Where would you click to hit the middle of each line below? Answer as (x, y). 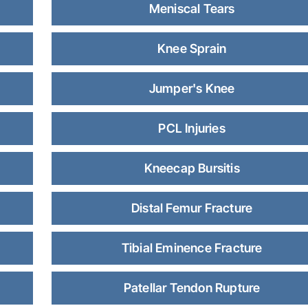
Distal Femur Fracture (192, 208)
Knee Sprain (192, 48)
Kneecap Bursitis (192, 168)
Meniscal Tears (192, 9)
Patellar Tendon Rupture (192, 288)
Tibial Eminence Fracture (192, 248)
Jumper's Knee (192, 88)
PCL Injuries (192, 128)
